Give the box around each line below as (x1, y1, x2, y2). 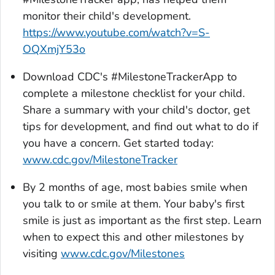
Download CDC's (23, 69, 111, 85)
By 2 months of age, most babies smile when (23, 180, 247, 195)
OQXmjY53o (23, 42, 85, 57)
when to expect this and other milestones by (23, 230, 244, 245)
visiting (23, 246, 61, 261)
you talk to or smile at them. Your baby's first (23, 196, 244, 212)
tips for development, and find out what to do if (23, 119, 258, 134)
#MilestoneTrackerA (111, 69, 211, 85)
